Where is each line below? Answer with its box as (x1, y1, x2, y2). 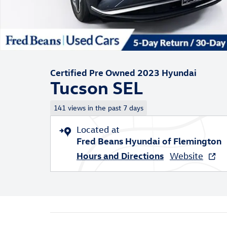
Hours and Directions (77, 149, 164, 161)
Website (170, 150, 203, 161)
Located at (77, 124, 120, 135)
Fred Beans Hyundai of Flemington (77, 134, 221, 146)
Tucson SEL (50, 75, 143, 98)
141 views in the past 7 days (53, 102, 143, 112)
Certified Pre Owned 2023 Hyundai (50, 66, 197, 78)
